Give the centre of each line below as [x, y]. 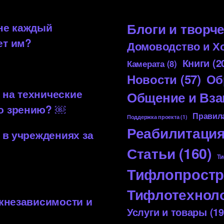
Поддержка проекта [153, 116]
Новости [152, 79]
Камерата [146, 63]
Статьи [151, 153]
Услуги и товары [167, 212]
